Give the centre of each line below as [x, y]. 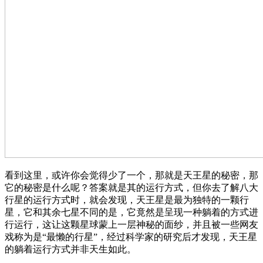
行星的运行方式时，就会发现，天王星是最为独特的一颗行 [127, 200]
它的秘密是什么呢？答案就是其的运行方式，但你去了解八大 [131, 187]
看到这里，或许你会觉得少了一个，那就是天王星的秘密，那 [131, 175]
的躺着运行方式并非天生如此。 [70, 249]
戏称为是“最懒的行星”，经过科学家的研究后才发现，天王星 [131, 237]
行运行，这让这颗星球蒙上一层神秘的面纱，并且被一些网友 [131, 224]
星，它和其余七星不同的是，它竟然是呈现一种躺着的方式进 [131, 212]
